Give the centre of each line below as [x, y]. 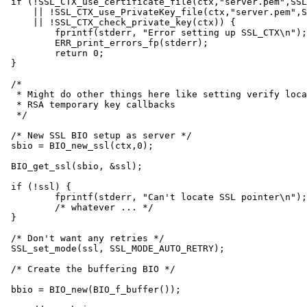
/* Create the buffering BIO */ [93, 269]
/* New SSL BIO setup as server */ [101, 135]
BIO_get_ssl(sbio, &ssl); [77, 166]
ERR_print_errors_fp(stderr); [33, 42]
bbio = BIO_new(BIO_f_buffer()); [96, 289]
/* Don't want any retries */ [88, 238]
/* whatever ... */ [33, 207]
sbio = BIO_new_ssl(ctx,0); [82, 145]
